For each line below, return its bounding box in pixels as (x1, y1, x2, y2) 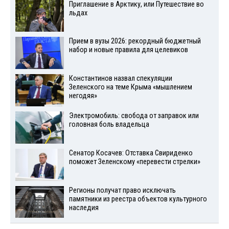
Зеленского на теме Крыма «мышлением (68, 83, 192, 92)
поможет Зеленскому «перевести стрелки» (68, 157, 200, 166)
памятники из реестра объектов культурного (68, 194, 207, 203)
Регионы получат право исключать (68, 186, 176, 195)
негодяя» (68, 91, 97, 101)
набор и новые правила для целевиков (68, 45, 188, 55)
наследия (68, 203, 99, 212)
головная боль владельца (68, 120, 149, 129)
